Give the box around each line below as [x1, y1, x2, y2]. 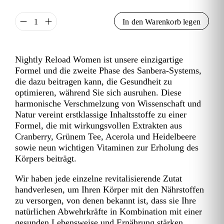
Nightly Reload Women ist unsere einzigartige [15, 54, 183, 65]
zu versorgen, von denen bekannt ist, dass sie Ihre [15, 195, 196, 206]
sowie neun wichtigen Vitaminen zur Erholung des [15, 142, 198, 153]
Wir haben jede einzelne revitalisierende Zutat [15, 173, 182, 184]
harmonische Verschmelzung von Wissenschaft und [15, 98, 201, 109]
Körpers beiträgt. [15, 153, 76, 164]
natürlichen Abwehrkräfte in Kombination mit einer [15, 206, 202, 217]
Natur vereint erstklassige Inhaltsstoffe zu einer [15, 109, 186, 120]
